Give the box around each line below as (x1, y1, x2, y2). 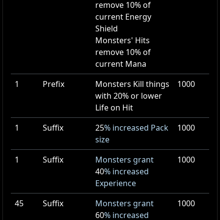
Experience (95, 178, 136, 189)
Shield (95, 23, 118, 34)
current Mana (95, 58, 146, 69)
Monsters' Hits (95, 35, 150, 46)
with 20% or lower (95, 90, 162, 101)
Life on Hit (95, 102, 133, 113)
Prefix (43, 79, 64, 89)
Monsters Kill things (95, 79, 169, 89)
